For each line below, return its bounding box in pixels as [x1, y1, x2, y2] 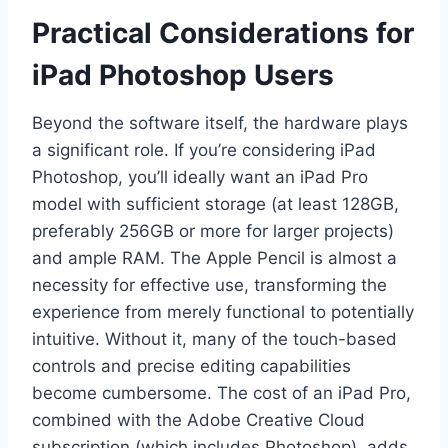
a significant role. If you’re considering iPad [32, 140, 376, 161]
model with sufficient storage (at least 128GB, [32, 194, 399, 215]
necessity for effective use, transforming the [32, 275, 387, 296]
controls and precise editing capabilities [32, 356, 351, 377]
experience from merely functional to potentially [32, 302, 414, 323]
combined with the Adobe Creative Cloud [32, 410, 365, 431]
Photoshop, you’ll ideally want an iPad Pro [32, 167, 368, 188]
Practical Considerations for [32, 16, 414, 51]
